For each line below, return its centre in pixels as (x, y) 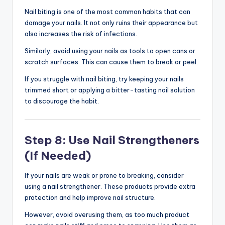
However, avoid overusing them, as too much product (107, 215)
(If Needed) (58, 156)
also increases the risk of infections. (81, 34)
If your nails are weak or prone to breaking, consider (104, 176)
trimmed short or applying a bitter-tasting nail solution (110, 90)
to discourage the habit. (62, 101)
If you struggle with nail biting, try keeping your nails (104, 79)
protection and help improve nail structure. (90, 198)
